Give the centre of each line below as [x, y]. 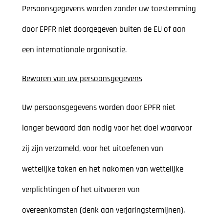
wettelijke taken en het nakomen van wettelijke [102, 169]
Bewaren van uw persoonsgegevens [82, 79]
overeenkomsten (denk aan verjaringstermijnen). [103, 210]
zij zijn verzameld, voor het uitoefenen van [92, 149]
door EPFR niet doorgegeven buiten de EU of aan [104, 30]
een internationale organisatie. [74, 50]
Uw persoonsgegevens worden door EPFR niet [99, 108]
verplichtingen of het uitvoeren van [81, 190]
